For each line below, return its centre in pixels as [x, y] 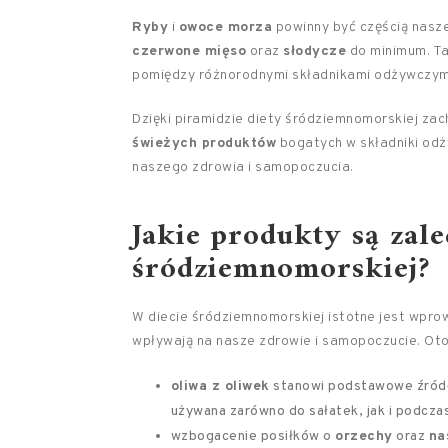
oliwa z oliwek [220, 386]
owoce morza [225, 27]
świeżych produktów [204, 143]
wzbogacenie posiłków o [253, 436]
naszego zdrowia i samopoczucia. [243, 167]
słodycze [314, 51]
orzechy [364, 436]
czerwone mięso [189, 51]
